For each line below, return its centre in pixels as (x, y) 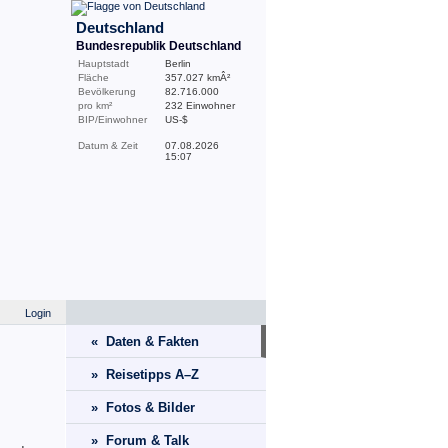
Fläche (93, 77)
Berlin (178, 63)
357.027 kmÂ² (197, 77)
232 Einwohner (200, 105)
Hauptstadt (103, 63)
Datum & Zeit (108, 145)
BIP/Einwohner (112, 119)
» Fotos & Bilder (143, 407)
